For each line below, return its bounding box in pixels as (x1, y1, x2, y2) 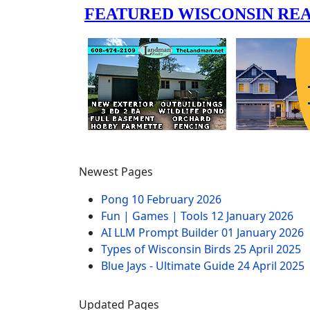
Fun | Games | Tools (101, 208, 211, 224)
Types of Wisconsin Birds (101, 241, 234, 257)
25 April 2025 (234, 241, 301, 257)
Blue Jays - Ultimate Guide (101, 258, 237, 273)
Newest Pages (79, 164, 153, 179)
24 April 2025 (237, 258, 304, 273)
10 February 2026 (131, 192, 221, 207)
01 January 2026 (221, 225, 304, 240)
